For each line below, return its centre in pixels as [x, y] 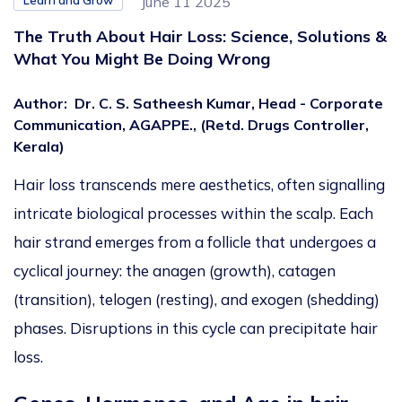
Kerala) [39, 147]
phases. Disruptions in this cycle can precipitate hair [196, 328]
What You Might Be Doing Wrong [142, 59]
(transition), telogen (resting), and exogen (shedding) [197, 300]
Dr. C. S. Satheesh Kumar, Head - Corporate [229, 104]
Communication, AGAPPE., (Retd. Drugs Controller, [191, 125]
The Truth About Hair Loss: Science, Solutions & [200, 37]
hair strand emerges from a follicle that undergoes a [195, 242]
